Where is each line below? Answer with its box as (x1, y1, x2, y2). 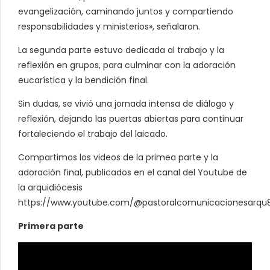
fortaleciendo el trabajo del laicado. (18, 128, 168, 140)
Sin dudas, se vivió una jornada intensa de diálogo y (18, 98, 234, 110)
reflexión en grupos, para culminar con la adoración (18, 59, 236, 72)
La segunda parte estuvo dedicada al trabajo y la (18, 44, 224, 57)
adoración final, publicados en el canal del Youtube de (18, 166, 247, 179)
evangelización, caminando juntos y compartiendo (18, 5, 233, 18)
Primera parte (18, 220, 84, 233)
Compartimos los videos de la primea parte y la (18, 151, 218, 164)
